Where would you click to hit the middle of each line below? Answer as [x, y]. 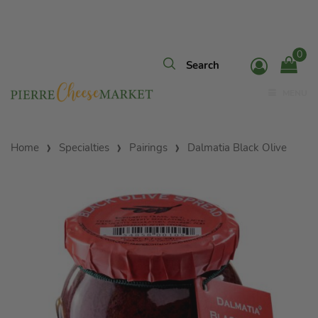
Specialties [84, 148]
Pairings [148, 148]
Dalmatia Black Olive [237, 148]
